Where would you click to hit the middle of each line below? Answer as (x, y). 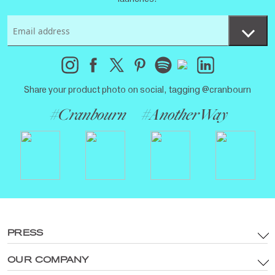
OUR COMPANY (48, 261)
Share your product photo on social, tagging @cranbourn (137, 90)
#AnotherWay (183, 116)
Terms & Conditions (45, 265)
